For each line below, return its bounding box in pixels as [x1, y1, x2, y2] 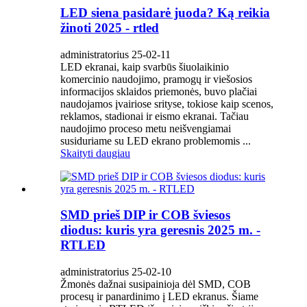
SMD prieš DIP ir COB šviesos [60, 208, 230, 223]
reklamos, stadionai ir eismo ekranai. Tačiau [60, 110, 249, 122]
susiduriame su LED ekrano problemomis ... [60, 134, 251, 147]
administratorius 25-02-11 [60, 48, 171, 60]
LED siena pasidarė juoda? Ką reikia [60, 5, 270, 20]
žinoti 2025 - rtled [60, 20, 159, 35]
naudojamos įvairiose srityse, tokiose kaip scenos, [60, 97, 273, 110]
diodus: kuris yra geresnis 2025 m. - [60, 223, 260, 238]
